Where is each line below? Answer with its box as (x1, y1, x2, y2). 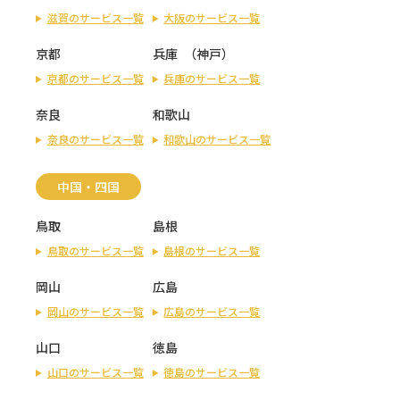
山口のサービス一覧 (46, 363, 144, 379)
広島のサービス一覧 (163, 303, 261, 319)
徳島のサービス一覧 (163, 363, 261, 379)
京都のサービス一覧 (46, 70, 144, 86)
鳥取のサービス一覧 (46, 242, 144, 258)
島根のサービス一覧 (163, 242, 261, 258)
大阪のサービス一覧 (163, 9, 261, 25)
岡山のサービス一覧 (46, 303, 144, 319)
